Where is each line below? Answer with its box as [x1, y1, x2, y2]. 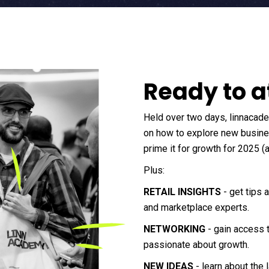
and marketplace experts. [144, 202, 249, 214]
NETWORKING [144, 223, 205, 235]
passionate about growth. [144, 239, 249, 251]
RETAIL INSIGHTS [144, 186, 221, 198]
